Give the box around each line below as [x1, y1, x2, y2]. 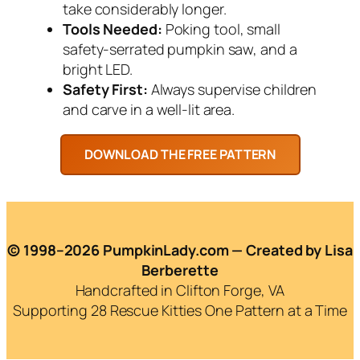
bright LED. [63, 59, 133, 80]
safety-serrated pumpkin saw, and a [63, 39, 297, 59]
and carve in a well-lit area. [63, 100, 235, 120]
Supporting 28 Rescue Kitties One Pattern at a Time [13, 301, 347, 321]
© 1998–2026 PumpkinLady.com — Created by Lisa [7, 240, 353, 260]
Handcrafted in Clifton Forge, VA [75, 280, 285, 301]
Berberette [141, 260, 219, 280]
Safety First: [63, 80, 148, 100]
